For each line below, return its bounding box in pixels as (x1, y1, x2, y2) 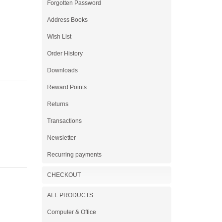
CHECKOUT (47, 171, 81, 178)
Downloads (47, 67, 78, 74)
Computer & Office (47, 209, 96, 216)
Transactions (47, 117, 82, 124)
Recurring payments (47, 151, 102, 158)
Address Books (47, 16, 88, 23)
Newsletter (47, 134, 76, 141)
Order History (47, 50, 83, 57)
